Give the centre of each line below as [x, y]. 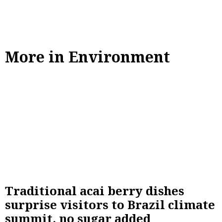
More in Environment [87, 56]
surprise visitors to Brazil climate [110, 205]
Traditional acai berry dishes [95, 191]
